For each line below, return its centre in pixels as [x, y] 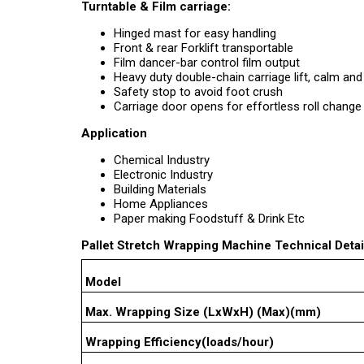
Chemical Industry [162, 160]
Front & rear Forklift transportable [204, 48]
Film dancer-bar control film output [207, 63]
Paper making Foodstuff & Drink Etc [209, 219]
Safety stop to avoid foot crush [198, 92]
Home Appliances [161, 204]
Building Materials [160, 189]
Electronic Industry [163, 175]
